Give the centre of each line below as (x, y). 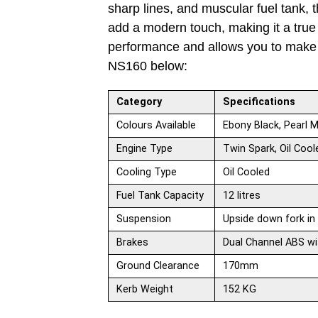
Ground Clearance (158, 266)
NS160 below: (148, 66)
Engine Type (145, 149)
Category (139, 102)
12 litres (242, 196)
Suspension (144, 219)
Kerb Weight (145, 289)
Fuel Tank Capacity (160, 196)
